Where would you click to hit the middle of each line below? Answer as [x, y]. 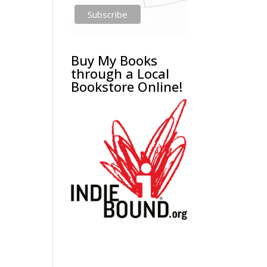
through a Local [120, 73]
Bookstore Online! [127, 86]
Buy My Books [114, 60]
